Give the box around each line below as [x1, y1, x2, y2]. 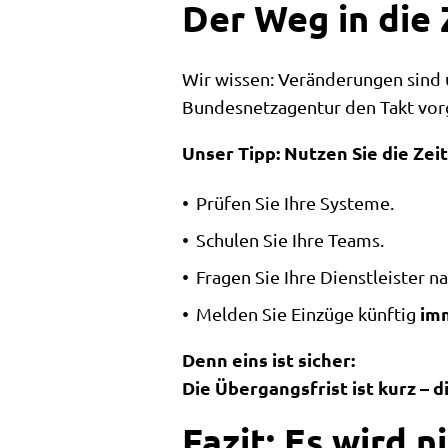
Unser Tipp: [182, 141, 280, 164]
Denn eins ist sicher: [182, 348, 355, 371]
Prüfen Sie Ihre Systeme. [196, 192, 394, 213]
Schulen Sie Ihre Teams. [196, 229, 384, 250]
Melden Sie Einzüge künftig [196, 303, 420, 324]
